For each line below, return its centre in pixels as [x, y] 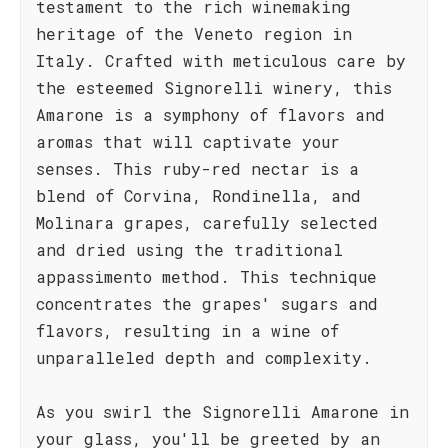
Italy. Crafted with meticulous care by [221, 60]
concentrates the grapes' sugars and [207, 303]
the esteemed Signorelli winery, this [214, 87]
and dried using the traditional [189, 249]
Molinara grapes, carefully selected [207, 222]
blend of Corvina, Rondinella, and [198, 195]
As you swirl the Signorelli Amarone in [222, 411]
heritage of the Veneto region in [194, 33]
